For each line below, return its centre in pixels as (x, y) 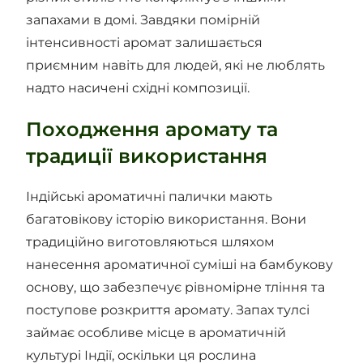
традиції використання (147, 156)
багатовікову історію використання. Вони (167, 220)
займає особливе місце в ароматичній (156, 333)
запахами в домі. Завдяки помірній (143, 20)
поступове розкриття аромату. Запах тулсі (168, 310)
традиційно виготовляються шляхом (151, 242)
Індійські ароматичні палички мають (149, 197)
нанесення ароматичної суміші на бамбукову (180, 265)
